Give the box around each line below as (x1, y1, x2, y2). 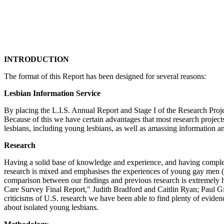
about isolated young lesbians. (4, 203, 98, 211)
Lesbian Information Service (4, 89, 100, 97)
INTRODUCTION (4, 55, 69, 63)
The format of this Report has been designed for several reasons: (4, 72, 206, 80)
